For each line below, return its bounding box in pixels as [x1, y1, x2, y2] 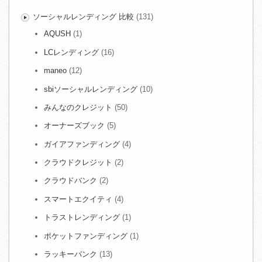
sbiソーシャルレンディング [44, 84, 137, 94]
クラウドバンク [44, 176, 97, 185]
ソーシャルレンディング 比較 [32, 12, 134, 22]
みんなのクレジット [44, 102, 112, 112]
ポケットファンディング [44, 231, 127, 240]
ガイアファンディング [44, 139, 120, 149]
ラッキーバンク [44, 249, 97, 258]
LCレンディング [44, 47, 99, 57]
